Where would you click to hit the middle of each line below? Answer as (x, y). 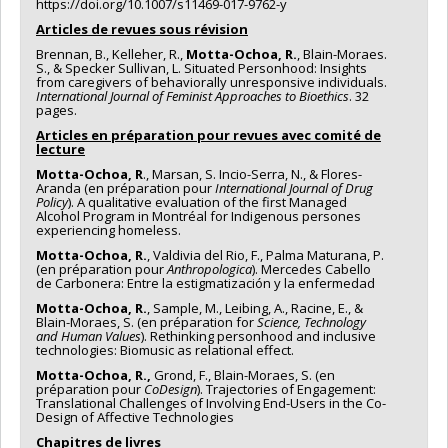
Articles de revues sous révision (142, 29)
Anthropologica (209, 269)
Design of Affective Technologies (135, 417)
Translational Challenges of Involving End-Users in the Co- (211, 403)
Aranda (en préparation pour (125, 188)
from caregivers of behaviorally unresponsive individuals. (211, 82)
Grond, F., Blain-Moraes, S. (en (243, 375)
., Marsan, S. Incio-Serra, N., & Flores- (252, 174)
